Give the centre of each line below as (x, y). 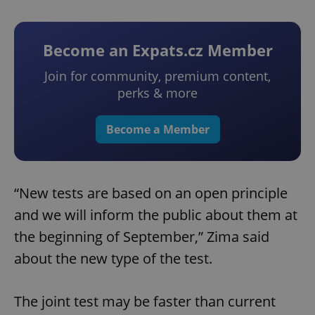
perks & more (157, 93)
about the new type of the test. (113, 259)
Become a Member (157, 130)
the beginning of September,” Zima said (142, 237)
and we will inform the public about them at (156, 215)
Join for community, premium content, (157, 76)
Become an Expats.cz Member (157, 50)
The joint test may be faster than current (145, 302)
